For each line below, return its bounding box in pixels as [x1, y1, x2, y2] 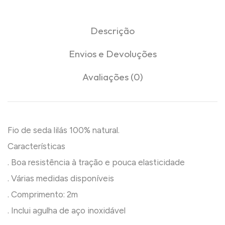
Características [8, 141, 65, 151]
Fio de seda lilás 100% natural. [8, 125, 120, 135]
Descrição [90, 24, 135, 37]
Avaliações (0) [82, 70, 143, 83]
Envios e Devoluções [68, 47, 157, 60]
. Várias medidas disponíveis [8, 173, 114, 183]
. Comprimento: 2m [8, 189, 78, 199]
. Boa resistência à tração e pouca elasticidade [8, 157, 185, 167]
